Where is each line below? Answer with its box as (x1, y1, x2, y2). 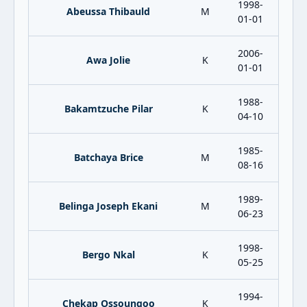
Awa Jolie (86, 53, 130, 66)
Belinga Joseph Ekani (59, 199, 158, 212)
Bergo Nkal (82, 248, 135, 261)
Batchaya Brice (73, 151, 143, 164)
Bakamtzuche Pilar (64, 102, 153, 115)
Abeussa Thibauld (66, 5, 150, 18)
